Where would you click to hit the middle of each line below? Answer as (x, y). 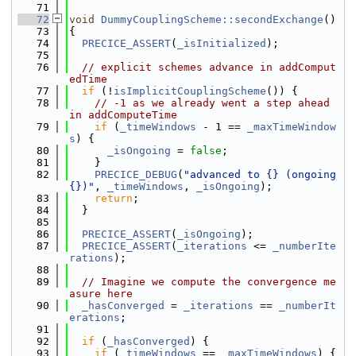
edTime (88, 79)
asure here (101, 294)
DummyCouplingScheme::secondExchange (212, 19)
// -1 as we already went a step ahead (212, 103)
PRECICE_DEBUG (136, 174)
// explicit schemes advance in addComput (209, 67)
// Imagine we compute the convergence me (209, 282)
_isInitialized (222, 43)
